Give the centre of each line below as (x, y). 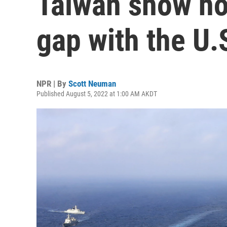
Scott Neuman (92, 84)
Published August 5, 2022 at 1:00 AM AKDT (97, 94)
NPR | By (52, 84)
